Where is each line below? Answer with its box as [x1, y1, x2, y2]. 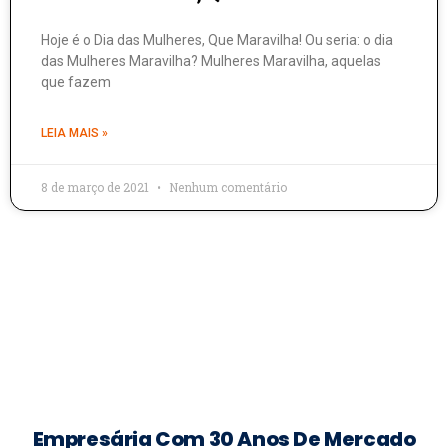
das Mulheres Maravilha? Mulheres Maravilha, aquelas [41, 52, 381, 69]
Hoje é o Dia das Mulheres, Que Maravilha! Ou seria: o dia [41, 31, 393, 48]
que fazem [41, 73, 111, 90]
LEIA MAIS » [41, 125, 108, 140]
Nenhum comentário [166, 178, 287, 195]
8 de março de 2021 [41, 178, 152, 195]
